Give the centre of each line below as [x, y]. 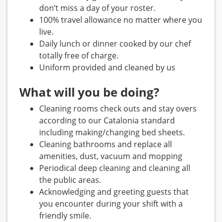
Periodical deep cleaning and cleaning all [115, 168]
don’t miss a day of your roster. [97, 8]
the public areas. [70, 180]
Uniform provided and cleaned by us [107, 68]
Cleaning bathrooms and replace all [106, 144]
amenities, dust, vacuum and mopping [111, 156]
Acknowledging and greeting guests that [114, 192]
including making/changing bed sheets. [112, 133]
